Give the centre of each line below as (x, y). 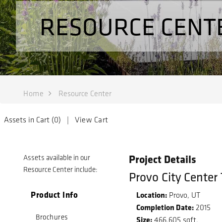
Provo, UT (184, 195)
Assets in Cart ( (29, 120)
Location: (152, 194)
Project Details (163, 159)
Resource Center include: (60, 169)
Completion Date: (165, 207)
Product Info (54, 194)
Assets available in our (57, 158)
